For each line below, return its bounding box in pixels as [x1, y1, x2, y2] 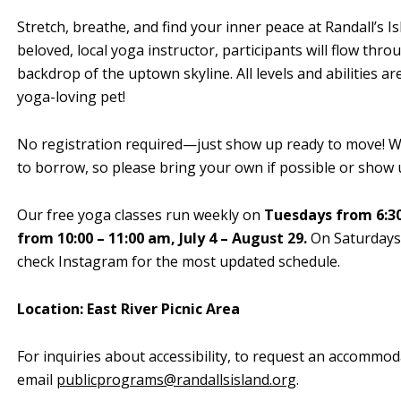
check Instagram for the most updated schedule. [17, 251, 340, 271]
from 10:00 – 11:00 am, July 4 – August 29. [17, 227, 307, 248]
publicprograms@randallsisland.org [56, 369, 296, 389]
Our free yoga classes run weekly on [17, 204, 264, 225]
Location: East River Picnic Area [17, 298, 243, 319]
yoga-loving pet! [17, 86, 125, 107]
